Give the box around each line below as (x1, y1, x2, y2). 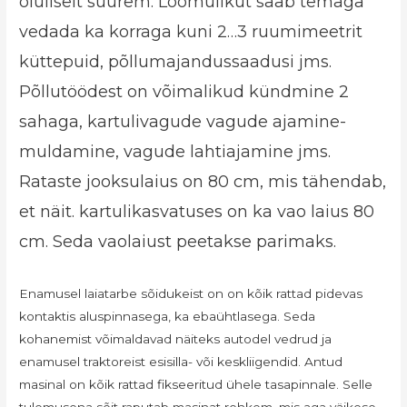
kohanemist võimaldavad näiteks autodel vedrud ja (19, 332, 333, 347)
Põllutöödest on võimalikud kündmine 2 (19, 81, 350, 102)
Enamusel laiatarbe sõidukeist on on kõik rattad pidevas (19, 286, 363, 302)
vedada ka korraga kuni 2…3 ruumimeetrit (19, 21, 363, 42)
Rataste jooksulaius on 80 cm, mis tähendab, (19, 171, 387, 192)
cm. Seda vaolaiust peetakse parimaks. (19, 231, 337, 252)
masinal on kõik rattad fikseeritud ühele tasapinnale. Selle (19, 377, 373, 392)
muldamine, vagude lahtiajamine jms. (19, 141, 332, 162)
